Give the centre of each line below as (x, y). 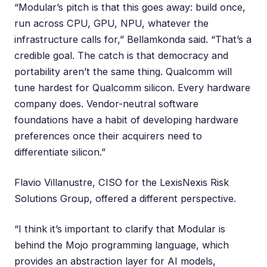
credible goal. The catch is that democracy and (121, 55)
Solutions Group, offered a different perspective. (125, 198)
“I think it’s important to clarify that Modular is (120, 229)
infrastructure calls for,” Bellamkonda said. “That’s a (133, 39)
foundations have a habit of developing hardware (126, 119)
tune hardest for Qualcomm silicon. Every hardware (132, 87)
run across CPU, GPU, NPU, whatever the (111, 23)
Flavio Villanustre (53, 182)
